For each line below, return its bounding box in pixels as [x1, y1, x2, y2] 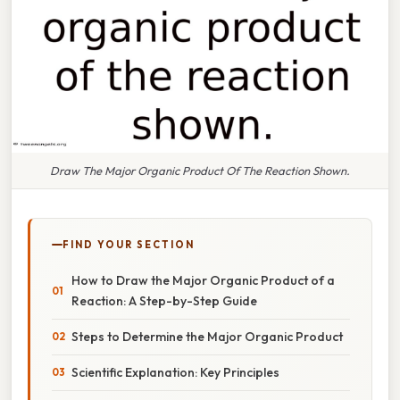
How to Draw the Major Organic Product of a [71, 271, 335, 288]
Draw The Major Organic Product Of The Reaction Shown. [50, 162, 350, 178]
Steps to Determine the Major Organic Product [71, 328, 343, 345]
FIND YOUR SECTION [62, 237, 195, 251]
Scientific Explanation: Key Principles [71, 363, 279, 380]
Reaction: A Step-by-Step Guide [71, 292, 257, 309]
